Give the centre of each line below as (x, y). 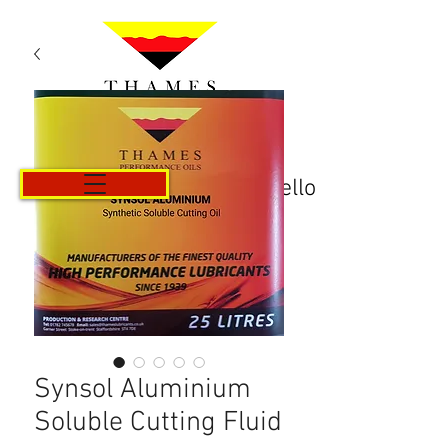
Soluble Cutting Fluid (158, 423)
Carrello (276, 188)
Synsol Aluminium (142, 390)
